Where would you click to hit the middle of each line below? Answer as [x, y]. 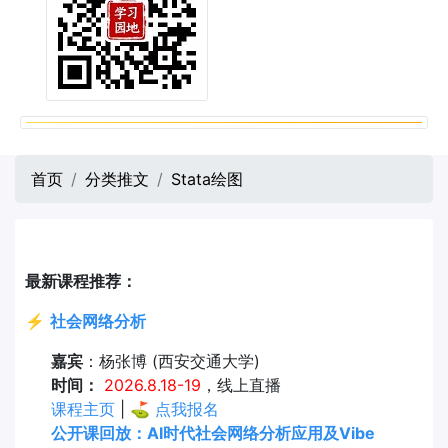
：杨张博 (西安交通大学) [171, 360]
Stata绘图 [207, 178]
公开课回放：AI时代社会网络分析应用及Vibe [212, 432]
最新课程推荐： [81, 280]
